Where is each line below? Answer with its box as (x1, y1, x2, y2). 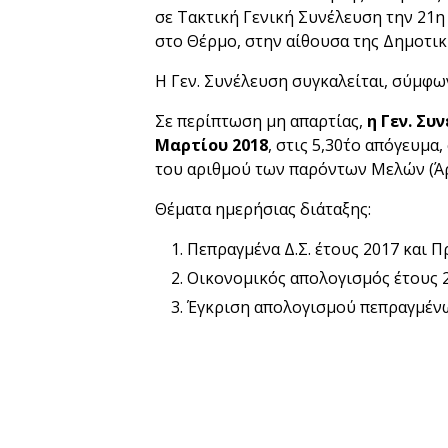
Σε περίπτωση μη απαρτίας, (155, 110, 363, 132)
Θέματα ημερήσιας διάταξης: (155, 198, 371, 220)
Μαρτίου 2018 (155, 134, 268, 156)
